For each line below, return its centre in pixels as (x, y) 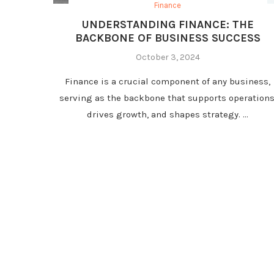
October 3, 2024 (168, 57)
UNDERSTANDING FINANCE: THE (168, 25)
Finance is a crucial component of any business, (168, 82)
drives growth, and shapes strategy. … (168, 115)
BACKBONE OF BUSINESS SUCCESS (168, 38)
